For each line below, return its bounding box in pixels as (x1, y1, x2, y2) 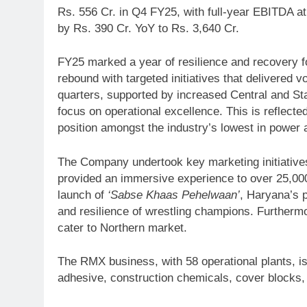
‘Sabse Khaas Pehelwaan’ (108, 188, 240, 201)
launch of (58, 188, 108, 201)
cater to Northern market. (58, 221, 187, 234)
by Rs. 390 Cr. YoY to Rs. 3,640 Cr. (58, 21, 239, 35)
